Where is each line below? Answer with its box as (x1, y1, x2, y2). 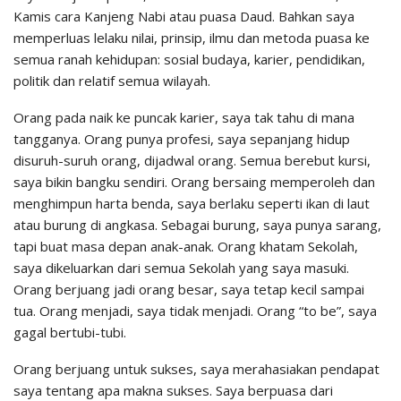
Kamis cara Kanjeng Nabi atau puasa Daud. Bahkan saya (13, 7, 354, 26)
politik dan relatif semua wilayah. (13, 72, 210, 90)
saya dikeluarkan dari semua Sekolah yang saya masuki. (13, 259, 349, 277)
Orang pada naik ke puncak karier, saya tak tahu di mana (13, 108, 354, 127)
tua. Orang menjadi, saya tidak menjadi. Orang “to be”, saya (13, 302, 377, 320)
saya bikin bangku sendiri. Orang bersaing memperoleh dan (13, 173, 375, 192)
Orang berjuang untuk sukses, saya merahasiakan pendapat (13, 360, 380, 379)
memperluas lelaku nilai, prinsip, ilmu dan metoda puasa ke (13, 29, 370, 47)
